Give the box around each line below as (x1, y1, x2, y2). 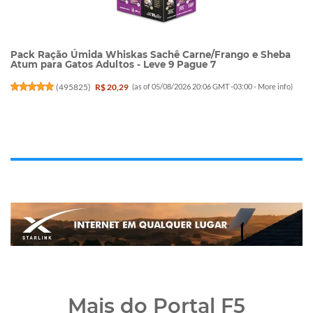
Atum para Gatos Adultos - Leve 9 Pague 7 (10, 59, 216, 71)
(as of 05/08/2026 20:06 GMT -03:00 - (132, 81, 259, 91)
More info (258, 81, 291, 91)
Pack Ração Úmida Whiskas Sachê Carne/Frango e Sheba (10, 49, 291, 61)
